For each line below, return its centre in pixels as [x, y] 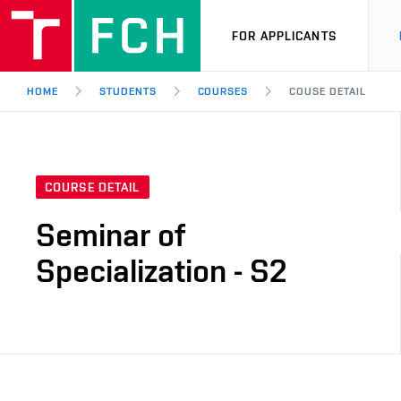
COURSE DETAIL [93, 188]
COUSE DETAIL [328, 91]
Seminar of [111, 235]
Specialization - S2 [161, 271]
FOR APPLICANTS [284, 35]
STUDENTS [128, 91]
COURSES [223, 91]
